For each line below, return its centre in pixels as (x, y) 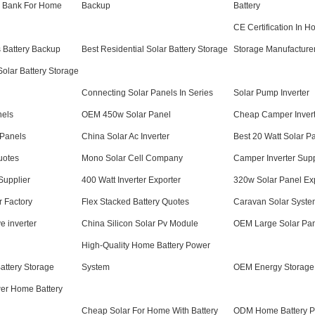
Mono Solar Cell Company (132, 158)
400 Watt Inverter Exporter (131, 180)
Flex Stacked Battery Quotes (135, 202)
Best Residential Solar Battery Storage (155, 49)
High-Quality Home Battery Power (146, 245)
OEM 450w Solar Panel (126, 115)
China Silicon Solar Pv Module (140, 224)
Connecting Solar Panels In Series (147, 93)
